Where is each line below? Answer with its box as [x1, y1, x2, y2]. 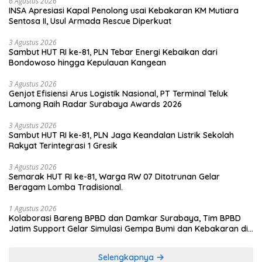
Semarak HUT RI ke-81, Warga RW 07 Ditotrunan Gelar [9, 171, 220, 182]
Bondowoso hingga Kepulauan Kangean [9, 57, 166, 68]
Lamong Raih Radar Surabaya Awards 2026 [9, 99, 182, 110]
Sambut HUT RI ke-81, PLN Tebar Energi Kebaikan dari [9, 47, 218, 58]
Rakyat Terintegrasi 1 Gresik [9, 140, 118, 151]
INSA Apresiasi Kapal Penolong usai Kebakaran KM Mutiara [9, 5, 239, 16]
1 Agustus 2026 [9, 204, 57, 214]
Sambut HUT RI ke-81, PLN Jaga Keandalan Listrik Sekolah [9, 130, 234, 141]
